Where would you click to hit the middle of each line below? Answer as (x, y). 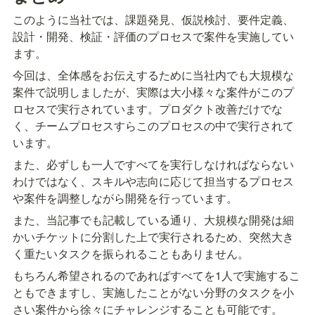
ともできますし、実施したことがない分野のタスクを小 (153, 292)
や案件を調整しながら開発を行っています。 (125, 198)
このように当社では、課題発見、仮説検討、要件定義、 (153, 19)
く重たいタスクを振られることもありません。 (131, 253)
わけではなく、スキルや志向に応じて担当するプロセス (153, 181)
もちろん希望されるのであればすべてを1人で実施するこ (156, 275)
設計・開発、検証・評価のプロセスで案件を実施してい (153, 36)
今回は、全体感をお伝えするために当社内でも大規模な (153, 75)
